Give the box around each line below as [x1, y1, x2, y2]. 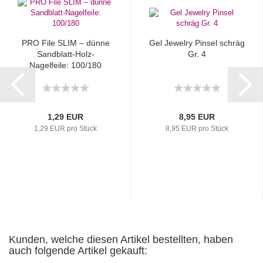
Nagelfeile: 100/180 [29, 60, 102, 70]
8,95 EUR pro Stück [166, 124, 228, 133]
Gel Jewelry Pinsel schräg [149, 38, 245, 48]
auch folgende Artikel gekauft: [9, 244, 147, 257]
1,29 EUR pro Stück [34, 124, 97, 133]
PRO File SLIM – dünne [21, 38, 110, 48]
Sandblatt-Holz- [36, 49, 95, 59]
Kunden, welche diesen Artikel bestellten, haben [9, 233, 233, 245]
